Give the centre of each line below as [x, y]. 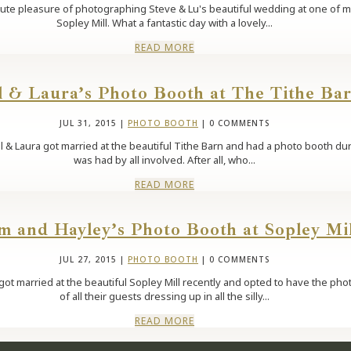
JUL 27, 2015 [88, 260]
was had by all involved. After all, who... [165, 159]
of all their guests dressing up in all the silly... [165, 297]
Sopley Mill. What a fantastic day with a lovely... [165, 23]
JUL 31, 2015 [88, 123]
